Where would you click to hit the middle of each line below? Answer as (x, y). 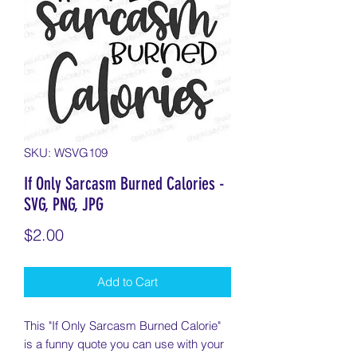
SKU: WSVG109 (66, 153)
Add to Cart (127, 282)
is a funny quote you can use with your (124, 344)
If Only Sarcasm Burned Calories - (124, 184)
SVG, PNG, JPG (64, 205)
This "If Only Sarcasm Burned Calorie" (122, 326)
